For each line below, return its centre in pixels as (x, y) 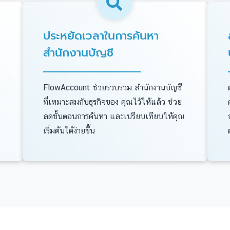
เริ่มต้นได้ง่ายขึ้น (69, 131)
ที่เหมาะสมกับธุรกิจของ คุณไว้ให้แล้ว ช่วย (112, 102)
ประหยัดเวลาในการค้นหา (101, 36)
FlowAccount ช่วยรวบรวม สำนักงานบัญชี (113, 88)
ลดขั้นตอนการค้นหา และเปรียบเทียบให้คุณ (114, 116)
